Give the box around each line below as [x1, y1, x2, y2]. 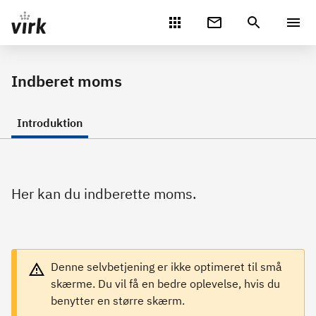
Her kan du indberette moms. [11, 184, 196, 203]
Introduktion [17, 116, 83, 130]
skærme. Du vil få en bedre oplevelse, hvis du [51, 276, 280, 291]
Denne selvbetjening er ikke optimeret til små [51, 260, 282, 274]
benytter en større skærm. [51, 293, 185, 308]
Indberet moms [11, 71, 122, 91]
